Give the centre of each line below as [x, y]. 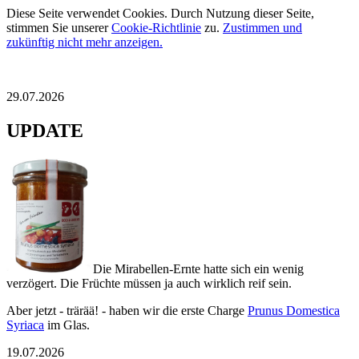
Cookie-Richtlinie [156, 28]
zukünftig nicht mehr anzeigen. [85, 42]
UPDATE [45, 130]
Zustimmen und [262, 28]
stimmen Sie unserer [59, 28]
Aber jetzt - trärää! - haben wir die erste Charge [127, 310]
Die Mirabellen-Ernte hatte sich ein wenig [198, 268]
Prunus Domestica [294, 310]
